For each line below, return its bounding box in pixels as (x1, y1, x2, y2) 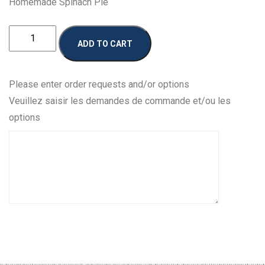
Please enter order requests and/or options (9, 78, 189, 90)
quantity (8, 60, 41, 72)
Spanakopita (8, 43, 59, 55)
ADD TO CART (77, 38, 132, 49)
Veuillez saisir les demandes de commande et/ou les (9, 95, 231, 106)
